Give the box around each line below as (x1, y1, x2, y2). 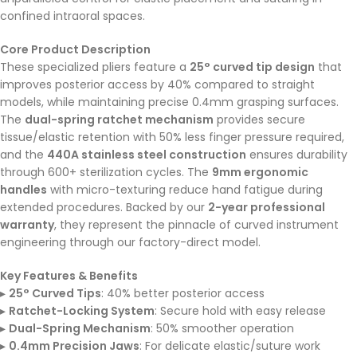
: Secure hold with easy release (155, 303, 326, 320)
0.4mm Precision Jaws (9, 338, 139, 355)
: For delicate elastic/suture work (139, 338, 320, 355)
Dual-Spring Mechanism (9, 320, 151, 337)
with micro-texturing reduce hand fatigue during (47, 182, 323, 198)
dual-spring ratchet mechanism (25, 112, 214, 128)
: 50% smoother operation (151, 320, 294, 337)
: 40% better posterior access (101, 285, 265, 302)
